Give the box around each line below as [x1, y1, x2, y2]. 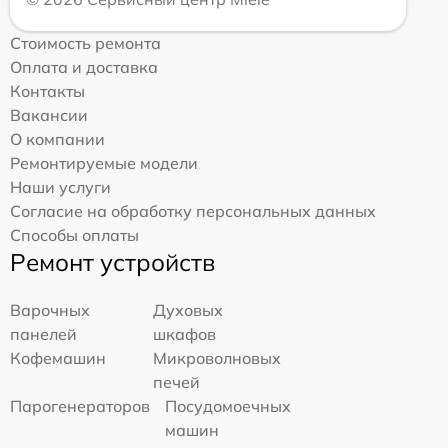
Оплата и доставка [10, 57, 158, 77]
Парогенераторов [10, 396, 150, 416]
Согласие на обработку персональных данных [10, 201, 376, 221]
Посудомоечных [165, 396, 291, 416]
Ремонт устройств [10, 247, 215, 277]
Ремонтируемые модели [10, 153, 198, 173]
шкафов [153, 324, 217, 344]
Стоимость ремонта [10, 33, 161, 53]
